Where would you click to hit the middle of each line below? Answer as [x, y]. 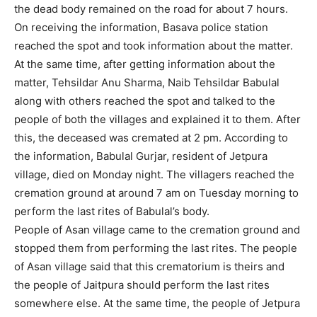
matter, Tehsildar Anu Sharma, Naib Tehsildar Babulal [147, 82]
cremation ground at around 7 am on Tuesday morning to [156, 192]
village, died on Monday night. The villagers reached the [154, 174]
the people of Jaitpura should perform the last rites [142, 284]
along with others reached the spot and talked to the [145, 100]
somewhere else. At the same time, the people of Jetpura [157, 303]
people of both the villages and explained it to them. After [157, 119]
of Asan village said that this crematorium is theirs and [149, 266]
